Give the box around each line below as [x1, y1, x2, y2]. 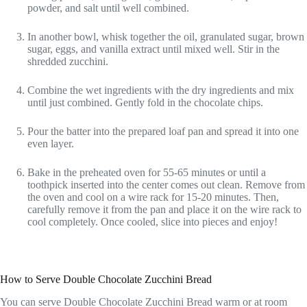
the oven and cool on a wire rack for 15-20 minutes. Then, [27, 191, 279, 204]
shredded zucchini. [27, 56, 108, 68]
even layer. [27, 138, 74, 150]
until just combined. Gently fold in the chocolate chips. [27, 97, 263, 109]
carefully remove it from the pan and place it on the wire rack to [27, 204, 302, 216]
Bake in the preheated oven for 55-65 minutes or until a [27, 167, 266, 179]
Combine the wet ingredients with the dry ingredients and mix [27, 84, 294, 97]
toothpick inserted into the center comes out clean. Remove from [27, 179, 305, 191]
